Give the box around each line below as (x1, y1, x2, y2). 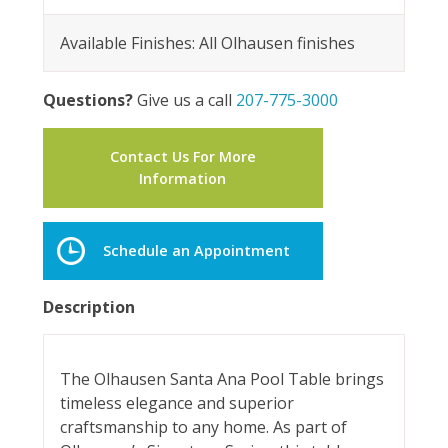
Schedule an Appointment (103, 241, 291, 261)
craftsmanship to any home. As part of (59, 416, 347, 439)
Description (42, 296, 135, 319)
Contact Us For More (109, 146, 256, 166)
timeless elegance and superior (59, 392, 294, 415)
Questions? (42, 88, 133, 111)
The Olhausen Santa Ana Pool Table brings (59, 368, 384, 391)
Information (139, 168, 227, 188)
